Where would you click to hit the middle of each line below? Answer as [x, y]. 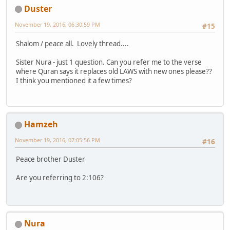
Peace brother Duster [51, 159]
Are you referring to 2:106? [60, 178]
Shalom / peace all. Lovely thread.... [72, 43]
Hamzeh [41, 124]
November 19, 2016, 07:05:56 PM [57, 140]
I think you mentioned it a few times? [74, 80]
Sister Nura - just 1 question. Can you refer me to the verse [109, 62]
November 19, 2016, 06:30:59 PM [57, 24]
